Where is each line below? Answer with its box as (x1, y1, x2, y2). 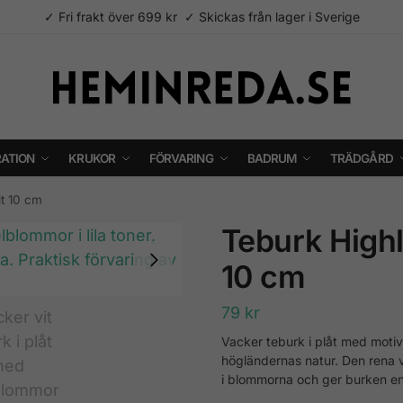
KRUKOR (68, 151, 115, 166)
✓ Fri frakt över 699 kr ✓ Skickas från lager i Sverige (43, 9, 360, 24)
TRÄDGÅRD (329, 151, 393, 166)
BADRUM (246, 151, 297, 166)
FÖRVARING (148, 151, 213, 166)
